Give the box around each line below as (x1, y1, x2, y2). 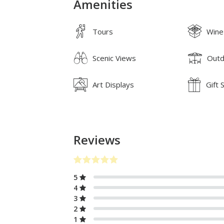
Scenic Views (92, 52, 136, 63)
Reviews (73, 131, 120, 148)
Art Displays (92, 79, 134, 89)
